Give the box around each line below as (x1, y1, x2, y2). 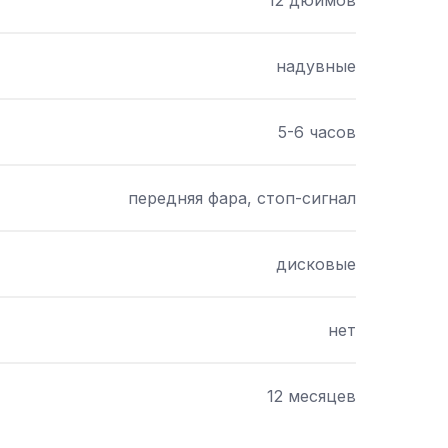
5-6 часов (278, 122, 356, 142)
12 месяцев (267, 386, 356, 406)
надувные (276, 56, 356, 76)
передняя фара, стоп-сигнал (128, 188, 356, 208)
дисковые (276, 254, 356, 274)
